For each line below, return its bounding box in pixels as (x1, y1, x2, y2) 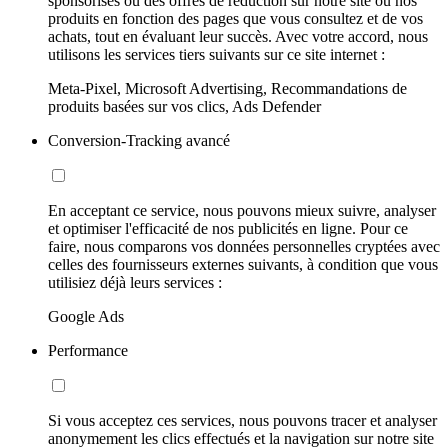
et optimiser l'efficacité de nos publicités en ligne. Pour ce (48, 220, 408, 238)
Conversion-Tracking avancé (48, 132, 230, 150)
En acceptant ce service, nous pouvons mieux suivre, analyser (48, 202, 436, 220)
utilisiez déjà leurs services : (48, 274, 222, 292)
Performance (48, 342, 128, 360)
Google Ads (48, 308, 124, 326)
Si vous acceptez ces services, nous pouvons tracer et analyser (48, 412, 437, 430)
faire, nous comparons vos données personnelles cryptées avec (48, 238, 440, 256)
